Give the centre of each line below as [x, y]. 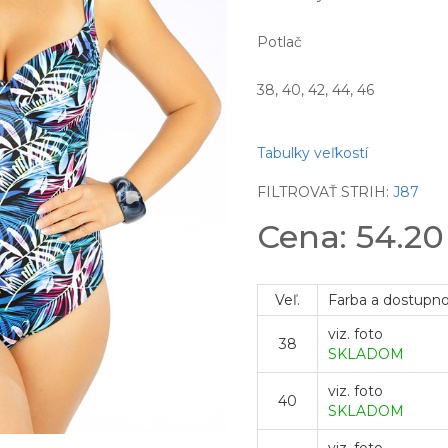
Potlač [280, 42]
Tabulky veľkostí [313, 153]
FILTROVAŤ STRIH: [325, 192]
